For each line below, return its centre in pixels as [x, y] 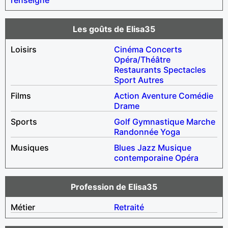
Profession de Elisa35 [114, 187]
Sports [24, 121]
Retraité [129, 207]
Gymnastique [158, 121]
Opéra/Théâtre [142, 59]
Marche [201, 121]
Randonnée [136, 132]
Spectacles [185, 69]
